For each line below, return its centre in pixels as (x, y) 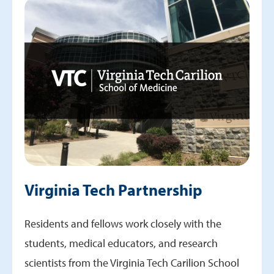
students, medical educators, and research (121, 243)
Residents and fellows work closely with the (123, 223)
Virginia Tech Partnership (113, 190)
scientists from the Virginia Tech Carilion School (132, 262)
